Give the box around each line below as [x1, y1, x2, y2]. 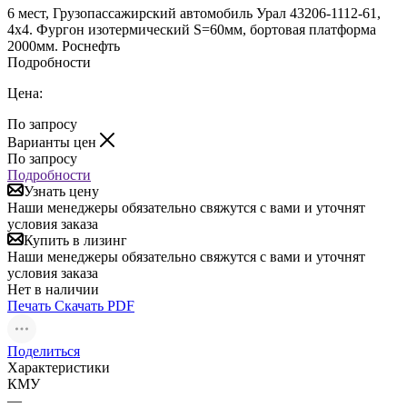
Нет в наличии [7, 281, 99, 297]
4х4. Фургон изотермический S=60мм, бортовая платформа [7, 21, 376, 37]
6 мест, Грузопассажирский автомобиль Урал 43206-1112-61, [7, 5, 381, 21]
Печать [7, 297, 51, 313]
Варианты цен [7, 134, 100, 150]
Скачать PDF [55, 297, 134, 313]
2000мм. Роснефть [7, 37, 120, 54]
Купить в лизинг [24, 232, 127, 248]
